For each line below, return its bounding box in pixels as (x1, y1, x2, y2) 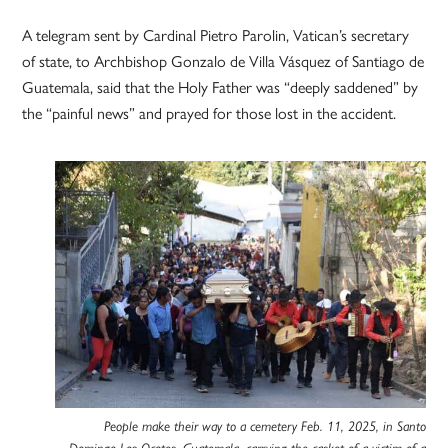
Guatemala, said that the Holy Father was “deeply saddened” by (22, 78, 419, 98)
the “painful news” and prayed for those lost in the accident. (22, 104, 397, 124)
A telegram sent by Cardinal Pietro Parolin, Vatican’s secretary (22, 26, 410, 46)
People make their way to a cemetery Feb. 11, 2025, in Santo (103, 418, 426, 435)
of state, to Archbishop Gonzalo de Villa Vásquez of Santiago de (22, 52, 425, 72)
